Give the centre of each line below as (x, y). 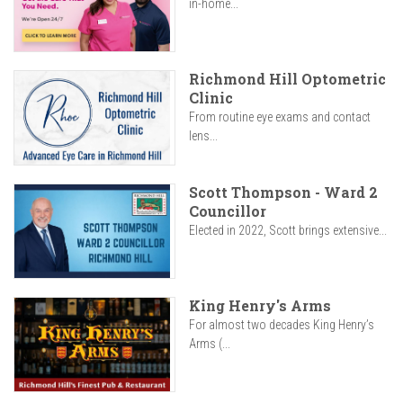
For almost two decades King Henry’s (282, 325)
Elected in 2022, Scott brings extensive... (288, 231)
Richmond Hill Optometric (287, 79)
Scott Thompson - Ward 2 (283, 193)
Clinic (211, 98)
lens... (203, 136)
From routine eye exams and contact (280, 117)
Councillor (228, 211)
